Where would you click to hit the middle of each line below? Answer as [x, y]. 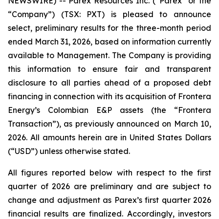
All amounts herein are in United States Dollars [120, 137]
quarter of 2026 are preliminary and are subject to [109, 186]
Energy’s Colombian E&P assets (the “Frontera [109, 110]
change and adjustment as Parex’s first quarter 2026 [109, 200]
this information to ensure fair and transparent [109, 69]
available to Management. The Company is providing [109, 55]
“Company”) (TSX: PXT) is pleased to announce [109, 14]
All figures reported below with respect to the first [109, 173]
